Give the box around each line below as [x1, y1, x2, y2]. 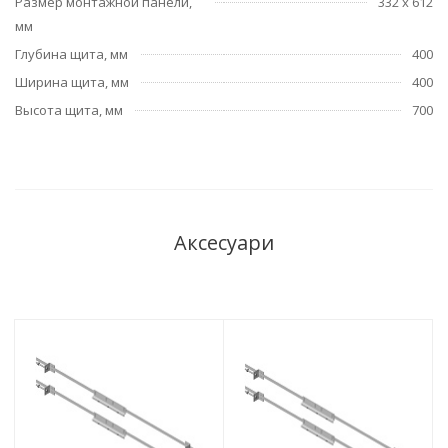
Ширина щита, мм [15, 72, 129, 91]
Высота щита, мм [15, 100, 123, 119]
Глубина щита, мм [15, 44, 128, 63]
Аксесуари [174, 228, 274, 256]
